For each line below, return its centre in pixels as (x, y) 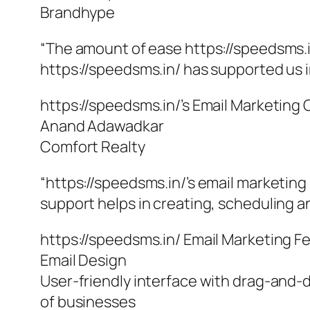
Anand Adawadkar (102, 126)
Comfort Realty (93, 147)
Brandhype (78, 13)
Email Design (83, 261)
